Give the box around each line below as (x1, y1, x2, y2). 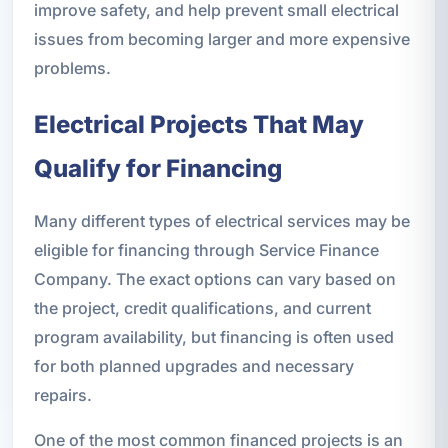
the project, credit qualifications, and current (33, 297, 371, 318)
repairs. (33, 384, 92, 405)
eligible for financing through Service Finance (33, 239, 379, 260)
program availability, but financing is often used (33, 326, 394, 347)
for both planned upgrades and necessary (33, 355, 354, 376)
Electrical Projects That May (33, 109, 364, 139)
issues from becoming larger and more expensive (33, 28, 410, 49)
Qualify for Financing (33, 153, 282, 183)
